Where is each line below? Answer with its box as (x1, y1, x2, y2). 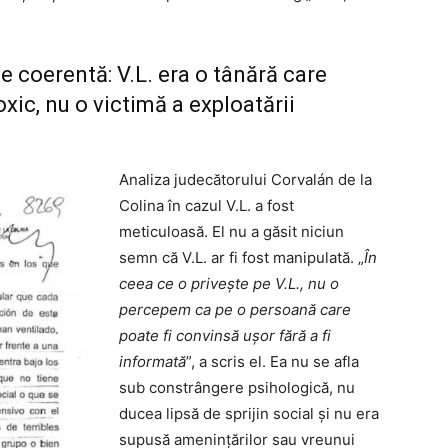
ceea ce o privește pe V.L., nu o (119, 273, 339, 293)
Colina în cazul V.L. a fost (119, 195, 294, 215)
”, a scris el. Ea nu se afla (186, 351, 359, 371)
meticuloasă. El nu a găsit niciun (119, 221, 344, 241)
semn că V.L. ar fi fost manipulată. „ (119, 247, 364, 267)
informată (119, 351, 186, 371)
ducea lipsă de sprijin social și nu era (119, 403, 379, 423)
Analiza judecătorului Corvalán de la (119, 169, 372, 189)
